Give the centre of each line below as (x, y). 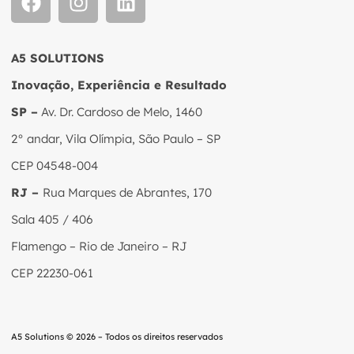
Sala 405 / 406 (52, 219)
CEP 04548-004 (55, 165)
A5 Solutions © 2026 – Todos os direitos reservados (117, 336)
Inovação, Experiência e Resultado (119, 85)
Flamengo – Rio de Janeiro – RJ (99, 246)
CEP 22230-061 (54, 273)
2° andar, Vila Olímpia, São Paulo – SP (116, 138)
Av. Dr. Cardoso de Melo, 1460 (120, 111)
